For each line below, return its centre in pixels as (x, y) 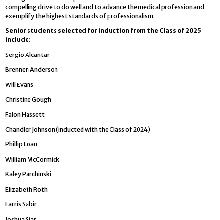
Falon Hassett (25, 114)
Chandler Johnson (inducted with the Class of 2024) (78, 129)
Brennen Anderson (32, 70)
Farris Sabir (21, 204)
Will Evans (20, 84)
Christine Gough (28, 100)
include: (20, 40)
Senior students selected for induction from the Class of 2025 (104, 31)
